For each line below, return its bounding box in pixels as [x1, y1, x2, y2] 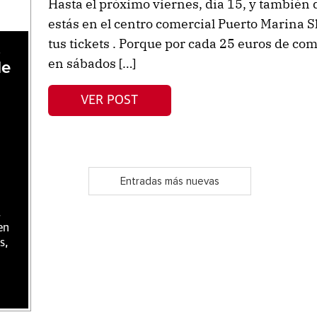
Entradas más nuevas [120, 175, 219, 187]
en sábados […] [47, 55, 136, 71]
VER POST [81, 93, 139, 107]
